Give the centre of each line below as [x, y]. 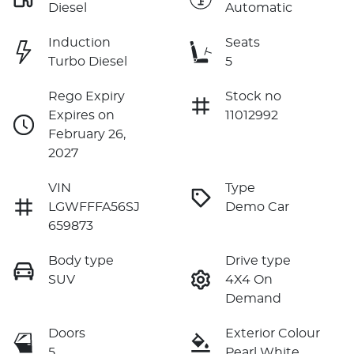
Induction [79, 42]
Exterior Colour [273, 333]
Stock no [253, 96]
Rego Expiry [87, 96]
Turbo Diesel [88, 61]
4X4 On [249, 279]
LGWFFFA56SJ [94, 207]
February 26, [87, 134]
